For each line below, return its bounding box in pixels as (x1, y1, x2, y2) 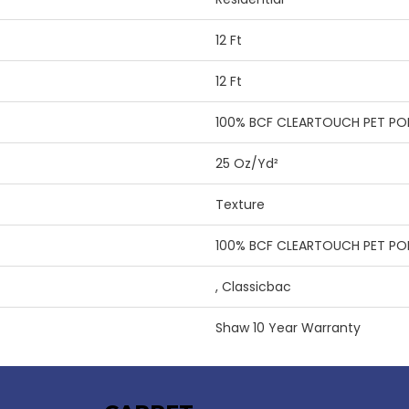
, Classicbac (215, 278, 291, 297)
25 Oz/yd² (215, 154, 278, 173)
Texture (215, 195, 265, 215)
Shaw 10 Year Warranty (215, 319, 361, 338)
